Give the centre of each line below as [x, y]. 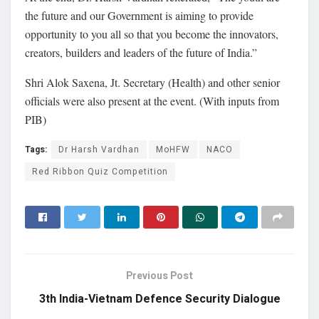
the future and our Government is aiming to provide [139, 15]
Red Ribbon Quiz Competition [100, 171]
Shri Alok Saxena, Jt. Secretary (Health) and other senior [152, 82]
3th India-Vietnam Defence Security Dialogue [159, 299]
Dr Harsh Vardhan [99, 149]
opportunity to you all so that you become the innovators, [152, 33]
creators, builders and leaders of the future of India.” [141, 52]
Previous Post [159, 276]
